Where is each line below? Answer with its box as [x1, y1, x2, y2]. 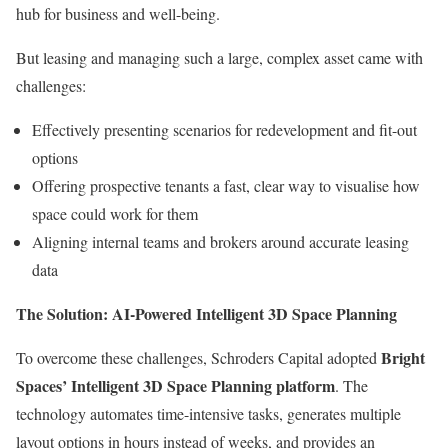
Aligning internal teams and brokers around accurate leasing [32, 231, 409, 252]
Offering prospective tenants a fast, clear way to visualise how [32, 175, 420, 196]
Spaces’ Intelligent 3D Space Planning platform [16, 374, 335, 397]
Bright [381, 346, 425, 369]
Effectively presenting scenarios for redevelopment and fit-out [32, 119, 417, 140]
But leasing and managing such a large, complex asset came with [16, 47, 423, 68]
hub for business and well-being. [16, 3, 220, 24]
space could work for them [32, 203, 198, 224]
